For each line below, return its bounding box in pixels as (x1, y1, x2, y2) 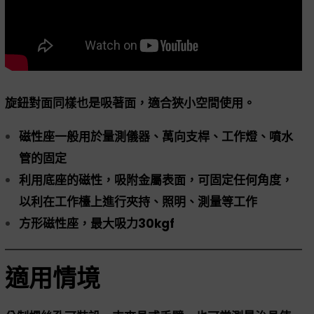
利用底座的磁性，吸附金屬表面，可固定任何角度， (19, 172, 293, 189)
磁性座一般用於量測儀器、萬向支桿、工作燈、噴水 (19, 128, 293, 145)
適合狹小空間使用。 (148, 95, 255, 111)
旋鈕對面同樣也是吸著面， (5, 95, 148, 111)
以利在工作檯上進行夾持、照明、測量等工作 (19, 193, 257, 210)
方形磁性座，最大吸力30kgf (19, 215, 175, 232)
